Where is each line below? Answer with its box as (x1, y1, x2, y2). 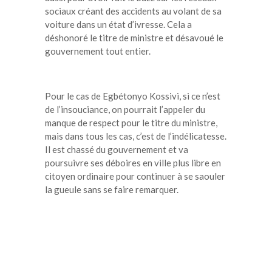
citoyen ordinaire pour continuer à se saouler (45, 170, 225, 182)
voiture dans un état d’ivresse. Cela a (45, 18, 192, 30)
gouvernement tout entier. (45, 45, 151, 56)
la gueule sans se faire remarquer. (45, 183, 178, 195)
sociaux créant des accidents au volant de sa (45, 5, 222, 16)
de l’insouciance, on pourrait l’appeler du (45, 103, 205, 115)
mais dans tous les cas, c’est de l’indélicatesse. (45, 130, 226, 141)
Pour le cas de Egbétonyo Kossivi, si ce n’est (45, 90, 220, 101)
